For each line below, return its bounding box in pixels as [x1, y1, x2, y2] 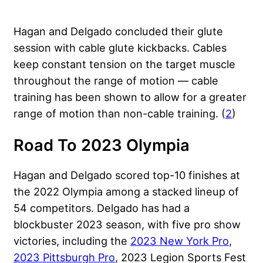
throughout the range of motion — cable [14, 73, 218, 87]
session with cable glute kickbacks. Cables [14, 41, 227, 54]
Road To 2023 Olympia [14, 135, 190, 155]
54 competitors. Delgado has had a [14, 201, 190, 214]
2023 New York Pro [130, 234, 229, 247]
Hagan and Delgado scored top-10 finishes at [14, 168, 240, 181]
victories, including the [14, 234, 130, 247]
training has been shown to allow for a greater [14, 90, 247, 103]
